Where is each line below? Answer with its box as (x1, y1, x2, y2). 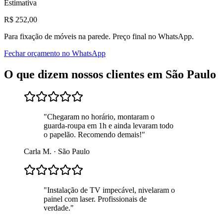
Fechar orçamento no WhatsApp (4, 49, 106, 57)
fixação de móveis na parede (20, 32, 109, 41)
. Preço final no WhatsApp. (109, 32, 194, 41)
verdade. (44, 204, 70, 213)
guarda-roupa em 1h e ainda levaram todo (44, 121, 173, 130)
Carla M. (24, 147, 52, 156)
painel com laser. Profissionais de (44, 195, 147, 204)
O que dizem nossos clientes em (4, 67, 166, 81)
